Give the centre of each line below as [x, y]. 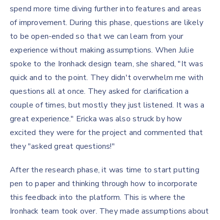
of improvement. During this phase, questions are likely [107, 23]
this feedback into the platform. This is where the [98, 197]
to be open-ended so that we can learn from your [97, 36]
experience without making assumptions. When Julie [102, 50]
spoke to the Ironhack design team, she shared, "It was [107, 64]
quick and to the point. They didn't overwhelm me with [107, 78]
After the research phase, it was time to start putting [105, 170]
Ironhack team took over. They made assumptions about [110, 211]
